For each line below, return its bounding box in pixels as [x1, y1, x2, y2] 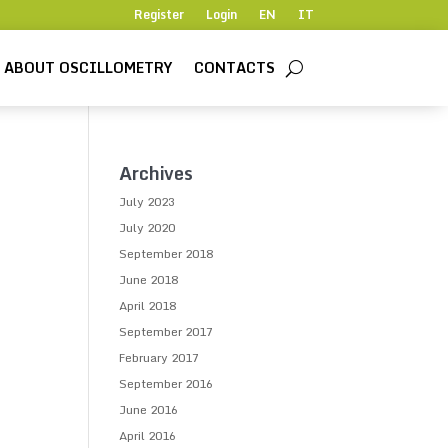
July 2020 [119, 218, 176, 237]
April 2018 [119, 296, 177, 315]
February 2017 [119, 348, 200, 367]
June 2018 [119, 270, 179, 289]
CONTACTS [193, 56, 275, 79]
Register [133, 5, 184, 24]
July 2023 [119, 192, 176, 211]
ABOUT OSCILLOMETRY [3, 56, 172, 79]
